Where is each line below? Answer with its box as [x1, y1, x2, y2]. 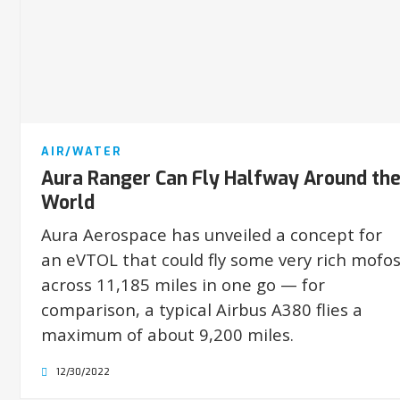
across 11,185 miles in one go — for [40, 272, 325, 296]
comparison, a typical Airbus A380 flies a [40, 297, 362, 321]
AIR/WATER [40, 143, 121, 159]
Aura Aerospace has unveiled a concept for [40, 222, 382, 246]
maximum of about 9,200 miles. [40, 322, 294, 346]
